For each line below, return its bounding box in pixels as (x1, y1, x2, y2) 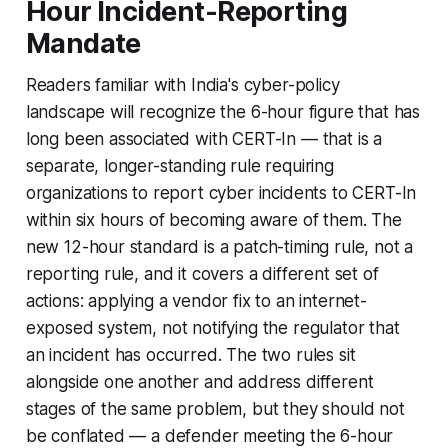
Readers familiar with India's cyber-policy (25, 75, 340, 96)
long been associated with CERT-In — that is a (25, 129, 383, 150)
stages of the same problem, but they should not (25, 399, 405, 420)
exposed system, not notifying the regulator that (25, 318, 400, 339)
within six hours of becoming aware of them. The (25, 210, 402, 231)
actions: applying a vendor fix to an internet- (25, 291, 367, 312)
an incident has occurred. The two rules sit (25, 345, 356, 366)
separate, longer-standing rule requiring (25, 156, 334, 177)
